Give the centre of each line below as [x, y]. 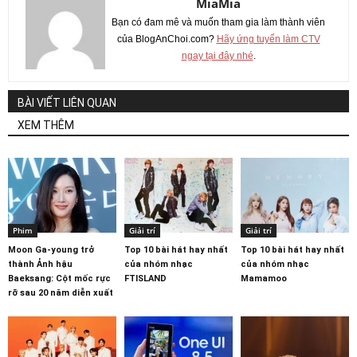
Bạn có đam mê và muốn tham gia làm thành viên [218, 23]
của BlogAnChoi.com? [167, 39]
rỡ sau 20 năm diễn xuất [61, 292]
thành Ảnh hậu [40, 264]
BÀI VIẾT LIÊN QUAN [67, 103]
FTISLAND [145, 278]
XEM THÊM [46, 126]
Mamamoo [263, 278]
